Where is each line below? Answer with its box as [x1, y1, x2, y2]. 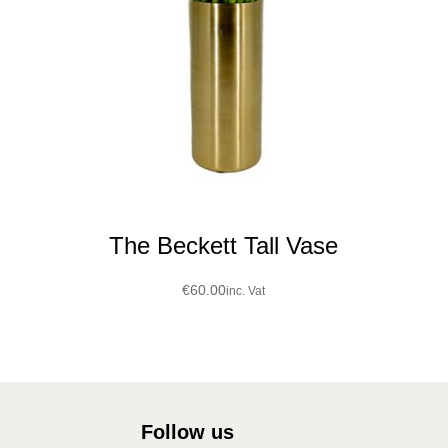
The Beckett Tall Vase [109, 232, 339, 260]
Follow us [140, 421, 234, 444]
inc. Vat [226, 284, 266, 299]
